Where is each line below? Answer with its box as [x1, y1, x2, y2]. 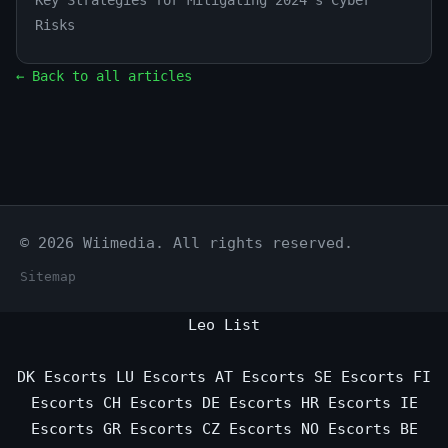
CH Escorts [102, 394, 193, 413]
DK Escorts [17, 368, 107, 387]
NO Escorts [300, 420, 391, 439]
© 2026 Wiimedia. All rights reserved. [20, 234, 353, 253]
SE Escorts [314, 368, 404, 387]
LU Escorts [116, 368, 206, 387]
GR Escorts [102, 420, 193, 439]
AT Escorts [215, 368, 305, 387]
